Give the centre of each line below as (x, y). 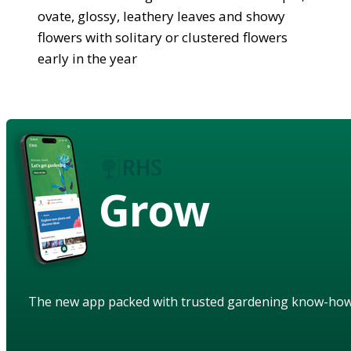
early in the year (87, 58)
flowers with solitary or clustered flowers (163, 37)
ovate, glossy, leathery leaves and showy (161, 16)
